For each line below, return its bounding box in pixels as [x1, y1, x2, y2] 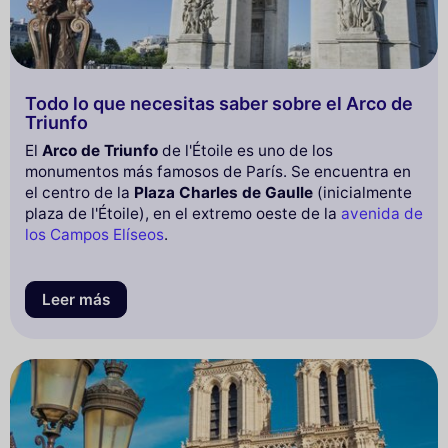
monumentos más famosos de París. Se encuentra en [25, 161, 411, 181]
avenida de [341, 203, 423, 223]
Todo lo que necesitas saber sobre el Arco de [25, 92, 413, 114]
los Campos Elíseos [25, 224, 164, 244]
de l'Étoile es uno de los [158, 140, 333, 160]
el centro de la [25, 182, 134, 202]
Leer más [42, 289, 110, 309]
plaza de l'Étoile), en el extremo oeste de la [25, 203, 341, 223]
